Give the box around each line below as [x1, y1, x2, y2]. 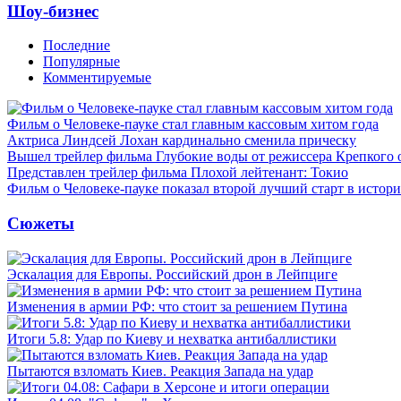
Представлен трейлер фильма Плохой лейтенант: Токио [7, 165, 348, 181]
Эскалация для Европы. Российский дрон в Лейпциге [7, 266, 337, 282]
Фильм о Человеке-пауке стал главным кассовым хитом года [7, 116, 379, 132]
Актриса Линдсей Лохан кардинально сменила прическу [7, 132, 356, 149]
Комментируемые [43, 70, 151, 86]
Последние [43, 38, 110, 54]
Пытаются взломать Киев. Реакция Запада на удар [7, 363, 313, 379]
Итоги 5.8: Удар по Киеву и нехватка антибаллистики [7, 330, 337, 346]
